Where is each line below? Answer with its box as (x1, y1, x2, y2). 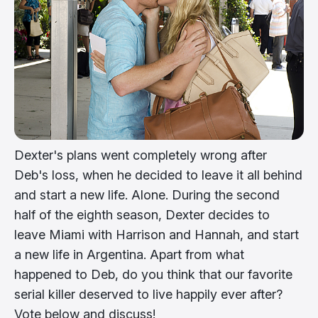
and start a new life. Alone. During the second (14, 187, 280, 202)
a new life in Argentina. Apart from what (14, 246, 244, 262)
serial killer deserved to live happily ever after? (14, 286, 283, 302)
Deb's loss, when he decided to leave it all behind (14, 167, 302, 182)
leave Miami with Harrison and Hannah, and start (14, 226, 299, 242)
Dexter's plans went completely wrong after (14, 147, 267, 163)
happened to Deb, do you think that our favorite (14, 266, 292, 282)
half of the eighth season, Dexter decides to (14, 207, 270, 222)
